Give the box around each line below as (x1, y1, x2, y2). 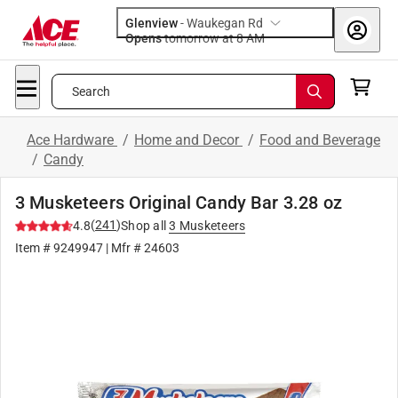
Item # (15, 241, 53, 255)
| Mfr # (103, 241, 144, 255)
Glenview (125, 16, 178, 30)
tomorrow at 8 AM (246, 31, 265, 45)
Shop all (121, 219, 166, 233)
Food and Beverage (259, 131, 380, 148)
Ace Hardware (27, 131, 117, 148)
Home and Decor (134, 131, 243, 148)
